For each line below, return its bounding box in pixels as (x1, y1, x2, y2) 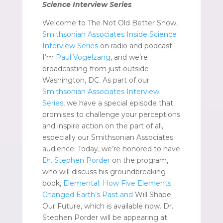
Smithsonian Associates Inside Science (42, 29, 177, 39)
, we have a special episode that (63, 98, 173, 108)
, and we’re (110, 52, 148, 62)
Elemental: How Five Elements (63, 178, 171, 188)
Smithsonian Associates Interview (42, 87, 159, 96)
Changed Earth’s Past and (42, 190, 135, 199)
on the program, (110, 155, 168, 165)
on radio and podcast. (98, 41, 176, 50)
